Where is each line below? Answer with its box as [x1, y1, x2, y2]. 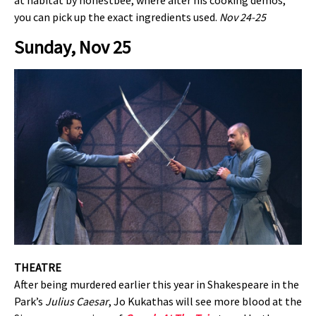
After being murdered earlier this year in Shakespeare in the [14, 277, 299, 292]
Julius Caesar [45, 294, 109, 309]
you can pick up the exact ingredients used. [14, 10, 219, 25]
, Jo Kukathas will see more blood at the [109, 294, 302, 309]
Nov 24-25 [219, 10, 266, 25]
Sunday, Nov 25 [14, 35, 131, 59]
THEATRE [14, 260, 61, 275]
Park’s [14, 294, 45, 309]
